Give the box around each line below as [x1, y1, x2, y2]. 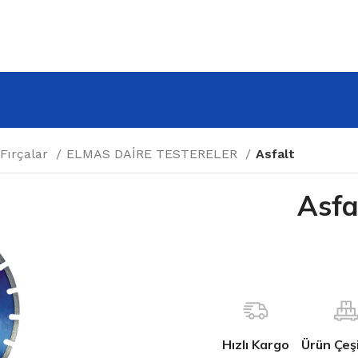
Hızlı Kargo [222, 336, 289, 352]
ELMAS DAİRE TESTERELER [66, 146, 241, 161]
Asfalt [256, 146, 295, 161]
